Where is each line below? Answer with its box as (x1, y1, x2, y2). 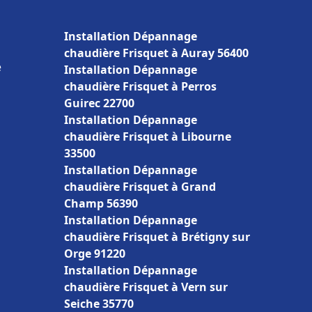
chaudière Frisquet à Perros (64, 79, 217, 94)
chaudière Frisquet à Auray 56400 (64, 45, 249, 61)
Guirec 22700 (64, 95, 134, 111)
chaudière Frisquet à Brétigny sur (64, 229, 250, 244)
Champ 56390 (64, 196, 138, 211)
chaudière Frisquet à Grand (64, 179, 216, 194)
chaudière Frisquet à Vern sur (64, 279, 228, 295)
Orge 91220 (64, 246, 125, 261)
